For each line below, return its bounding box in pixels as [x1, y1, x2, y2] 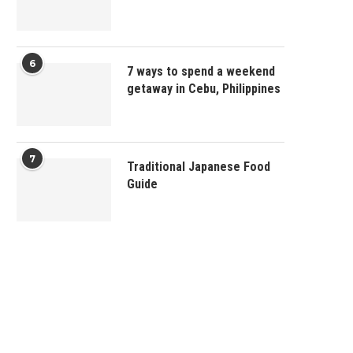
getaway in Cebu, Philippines [127, 80, 281, 96]
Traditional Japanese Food [127, 158, 270, 174]
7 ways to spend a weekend [127, 63, 275, 79]
